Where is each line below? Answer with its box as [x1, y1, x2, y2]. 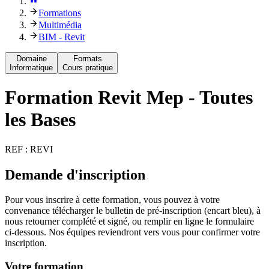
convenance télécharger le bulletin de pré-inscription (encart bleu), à [5, 205, 261, 216]
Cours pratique [62, 62, 113, 72]
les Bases [5, 109, 76, 131]
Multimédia [38, 19, 82, 30]
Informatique [10, 62, 53, 72]
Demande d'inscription [5, 166, 145, 183]
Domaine [16, 53, 47, 63]
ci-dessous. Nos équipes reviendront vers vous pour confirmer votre [5, 227, 260, 238]
